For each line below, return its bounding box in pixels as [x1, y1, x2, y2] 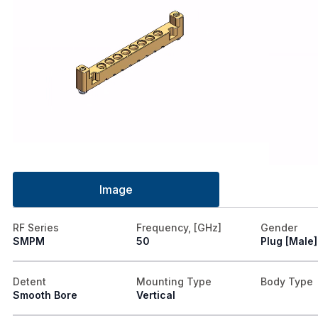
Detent [13, 275, 46, 288]
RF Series [13, 221, 59, 234]
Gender [260, 221, 297, 234]
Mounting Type [136, 275, 212, 288]
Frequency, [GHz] [136, 221, 222, 234]
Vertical [136, 289, 176, 302]
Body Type [260, 275, 313, 288]
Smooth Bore [13, 289, 77, 302]
